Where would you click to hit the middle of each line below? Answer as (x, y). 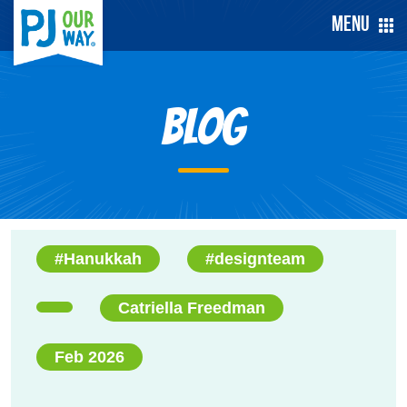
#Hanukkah (98, 259)
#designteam (255, 259)
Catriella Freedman (192, 308)
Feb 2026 (89, 357)
